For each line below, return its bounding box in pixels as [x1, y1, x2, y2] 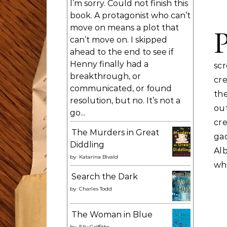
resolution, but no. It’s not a [70, 96, 180, 105]
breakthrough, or [70, 71, 141, 81]
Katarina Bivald [79, 154, 118, 160]
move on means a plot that [70, 23, 179, 32]
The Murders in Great [71, 128, 159, 137]
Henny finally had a [70, 59, 148, 69]
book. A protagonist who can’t [70, 11, 191, 20]
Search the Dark [71, 172, 138, 181]
